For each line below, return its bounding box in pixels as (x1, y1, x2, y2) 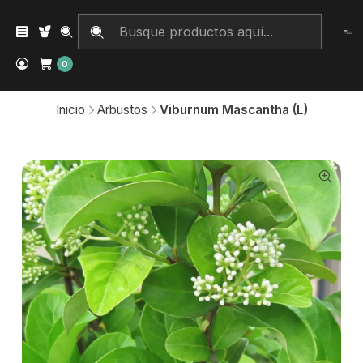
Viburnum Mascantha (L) (159, 101, 308, 117)
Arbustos (96, 101, 147, 117)
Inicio (55, 101, 85, 117)
